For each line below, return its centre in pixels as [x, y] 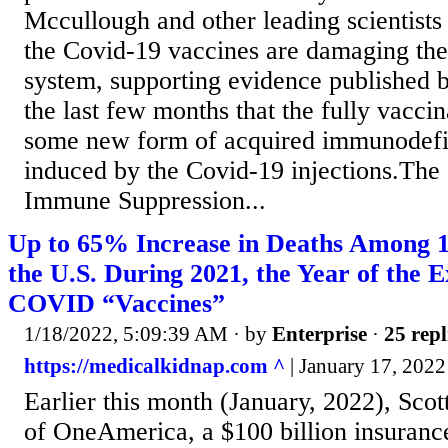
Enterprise [319, 334]
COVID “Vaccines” [116, 304]
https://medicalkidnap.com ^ [154, 365]
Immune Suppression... [145, 201]
